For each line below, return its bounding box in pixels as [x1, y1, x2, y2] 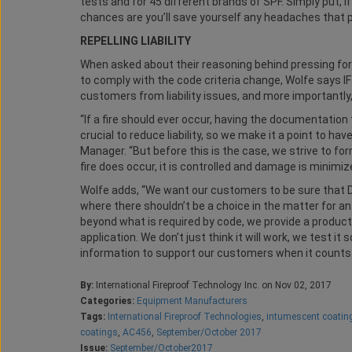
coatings [80, 327, 118, 338]
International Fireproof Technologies [108, 311, 262, 322]
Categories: [80, 295, 134, 306]
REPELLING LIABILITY [80, 35, 191, 47]
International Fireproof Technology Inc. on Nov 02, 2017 [93, 280, 332, 291]
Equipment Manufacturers [137, 295, 247, 306]
